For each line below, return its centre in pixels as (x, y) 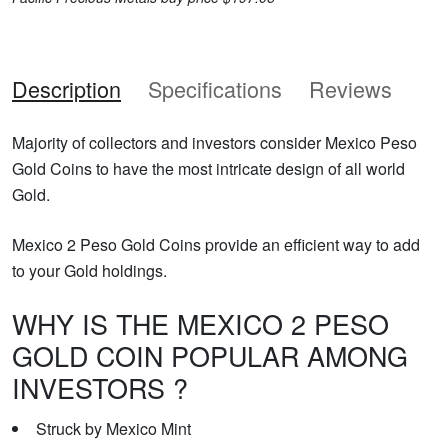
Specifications (215, 88)
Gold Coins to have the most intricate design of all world (208, 168)
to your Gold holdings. (89, 270)
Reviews (350, 88)
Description (66, 88)
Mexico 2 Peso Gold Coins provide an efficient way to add (216, 244)
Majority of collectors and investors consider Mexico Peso (214, 142)
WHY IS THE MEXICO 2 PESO (200, 323)
